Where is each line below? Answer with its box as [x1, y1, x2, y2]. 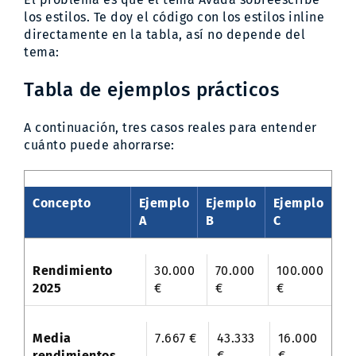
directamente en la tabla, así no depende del [24, 26, 305, 42]
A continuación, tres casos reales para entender [24, 119, 317, 135]
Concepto [33, 195, 91, 211]
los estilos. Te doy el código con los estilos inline [24, 9, 324, 25]
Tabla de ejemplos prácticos [24, 78, 280, 101]
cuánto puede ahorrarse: [24, 137, 175, 153]
